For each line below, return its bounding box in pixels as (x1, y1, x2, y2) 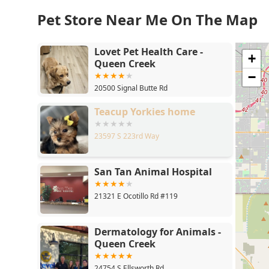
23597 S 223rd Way (94, 131, 159, 142)
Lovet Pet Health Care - (94, 45, 203, 59)
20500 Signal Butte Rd (94, 83, 168, 94)
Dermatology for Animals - (94, 225, 221, 239)
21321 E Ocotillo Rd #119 (94, 191, 178, 202)
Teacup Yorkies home (94, 105, 195, 119)
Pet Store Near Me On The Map (37, 10, 258, 30)
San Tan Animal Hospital (94, 165, 212, 179)
